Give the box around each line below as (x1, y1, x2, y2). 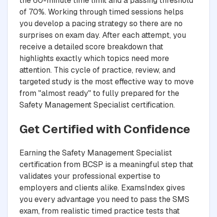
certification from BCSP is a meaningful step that (19, 159, 193, 170)
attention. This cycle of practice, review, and (19, 64, 175, 75)
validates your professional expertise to (19, 171, 160, 182)
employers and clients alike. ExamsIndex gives (19, 183, 185, 193)
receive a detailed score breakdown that (19, 41, 163, 52)
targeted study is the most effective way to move (19, 76, 194, 87)
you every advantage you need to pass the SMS (19, 194, 189, 205)
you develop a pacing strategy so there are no (19, 18, 183, 29)
